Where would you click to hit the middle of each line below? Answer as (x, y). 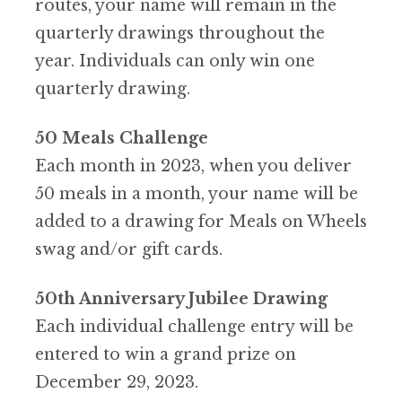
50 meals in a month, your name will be (197, 194)
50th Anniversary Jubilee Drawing (181, 299)
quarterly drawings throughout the (180, 34)
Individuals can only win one (197, 61)
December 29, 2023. (117, 383)
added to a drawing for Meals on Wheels (201, 222)
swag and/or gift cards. (129, 250)
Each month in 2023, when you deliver (193, 166)
